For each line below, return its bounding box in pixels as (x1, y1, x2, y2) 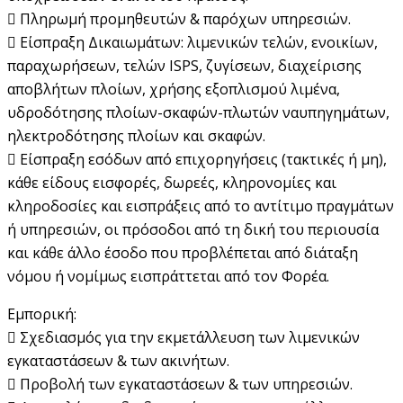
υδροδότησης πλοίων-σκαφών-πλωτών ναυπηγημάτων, (7, 102, 390, 122)
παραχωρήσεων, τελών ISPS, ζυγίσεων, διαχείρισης (7, 55, 362, 76)
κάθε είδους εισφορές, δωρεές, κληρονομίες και (7, 172, 336, 193)
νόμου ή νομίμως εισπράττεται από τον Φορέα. (7, 265, 329, 286)
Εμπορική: (7, 303, 76, 324)
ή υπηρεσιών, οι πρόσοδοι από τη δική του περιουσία (7, 219, 379, 239)
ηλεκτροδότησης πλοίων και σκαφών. (7, 125, 265, 146)
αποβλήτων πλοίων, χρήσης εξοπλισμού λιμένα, (7, 78, 340, 99)
